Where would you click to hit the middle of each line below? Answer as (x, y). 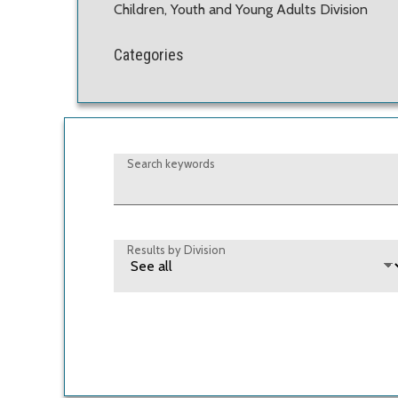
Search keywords (171, 164)
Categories (149, 55)
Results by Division (176, 250)
